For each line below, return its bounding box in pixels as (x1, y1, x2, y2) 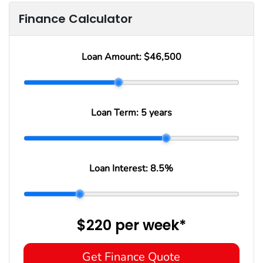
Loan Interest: (89, 161, 151, 175)
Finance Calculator (19, 10, 133, 27)
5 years (140, 106, 172, 119)
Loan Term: (90, 106, 141, 119)
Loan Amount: (81, 50, 144, 63)
